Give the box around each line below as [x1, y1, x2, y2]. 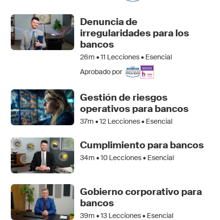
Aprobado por [80, 67, 123, 76]
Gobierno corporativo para [80, 185, 202, 198]
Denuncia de [80, 16, 138, 28]
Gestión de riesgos [80, 91, 168, 104]
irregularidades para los [80, 27, 190, 39]
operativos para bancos [80, 102, 189, 115]
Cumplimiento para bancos [80, 139, 204, 152]
